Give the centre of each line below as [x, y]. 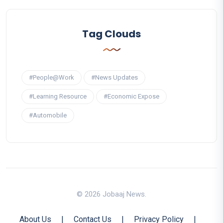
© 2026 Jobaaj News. [111, 194]
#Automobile [48, 115]
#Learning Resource [58, 96]
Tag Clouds [111, 34]
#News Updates [114, 77]
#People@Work [52, 77]
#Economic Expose [131, 96]
